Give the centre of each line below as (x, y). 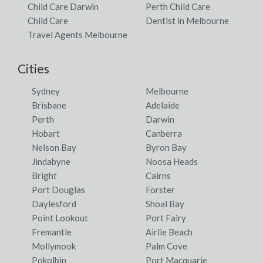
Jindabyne (51, 162)
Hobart (46, 134)
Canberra (164, 134)
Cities (33, 69)
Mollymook (54, 246)
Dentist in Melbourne (187, 21)
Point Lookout (60, 218)
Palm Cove (166, 246)
